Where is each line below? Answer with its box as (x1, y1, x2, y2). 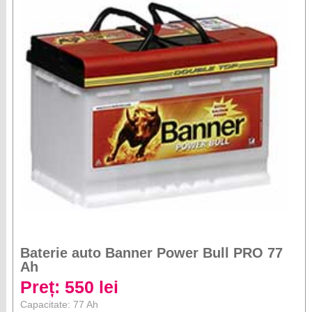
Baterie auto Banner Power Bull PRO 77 (20, 245, 283, 261)
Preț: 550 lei (20, 277, 119, 297)
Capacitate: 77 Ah (20, 299, 99, 311)
